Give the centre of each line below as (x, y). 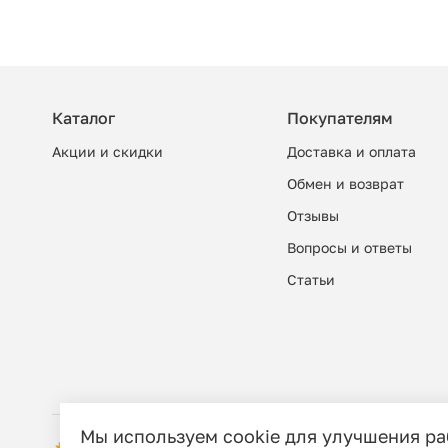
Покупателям (340, 118)
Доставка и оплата (351, 152)
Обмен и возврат (345, 184)
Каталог (83, 118)
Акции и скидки (107, 152)
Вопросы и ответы (349, 248)
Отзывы (313, 216)
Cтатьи (311, 280)
